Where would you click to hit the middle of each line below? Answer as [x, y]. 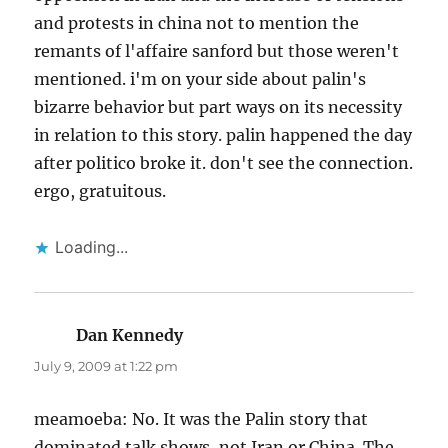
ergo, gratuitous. [100, 191]
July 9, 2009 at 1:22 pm [106, 366]
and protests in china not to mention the [197, 23]
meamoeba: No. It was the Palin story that [201, 419]
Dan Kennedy [130, 335]
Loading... [92, 247]
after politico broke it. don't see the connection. [224, 163]
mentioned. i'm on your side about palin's [200, 79]
